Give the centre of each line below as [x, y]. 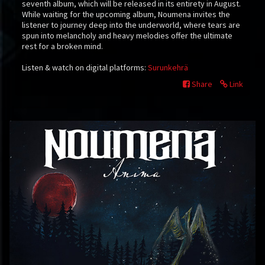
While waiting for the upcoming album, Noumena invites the [126, 14]
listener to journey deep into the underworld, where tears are [131, 25]
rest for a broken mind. [62, 46]
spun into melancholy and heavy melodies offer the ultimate [127, 35]
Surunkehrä [168, 67]
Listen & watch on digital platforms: [85, 67]
